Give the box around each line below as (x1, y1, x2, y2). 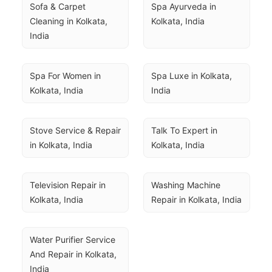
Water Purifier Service (30, 234, 115, 245)
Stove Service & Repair (30, 125, 121, 135)
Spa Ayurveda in (151, 1, 216, 12)
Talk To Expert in (151, 125, 217, 135)
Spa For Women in (30, 70, 101, 81)
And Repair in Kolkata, (30, 249, 117, 259)
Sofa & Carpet (30, 1, 86, 12)
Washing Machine (151, 180, 220, 190)
